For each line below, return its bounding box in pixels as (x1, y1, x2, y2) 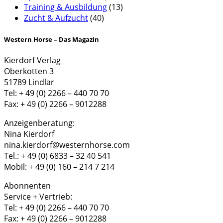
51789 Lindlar (4, 76, 54, 88)
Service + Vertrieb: (4, 191, 72, 202)
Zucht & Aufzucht (24, 12, 88, 24)
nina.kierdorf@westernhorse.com (4, 139, 130, 150)
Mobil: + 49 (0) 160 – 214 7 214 (4, 161, 114, 172)
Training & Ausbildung (24, 1, 107, 13)
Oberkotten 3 (4, 65, 54, 77)
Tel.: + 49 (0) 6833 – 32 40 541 (4, 150, 111, 161)
